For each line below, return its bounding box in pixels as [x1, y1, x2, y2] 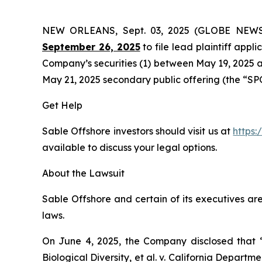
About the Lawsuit [42, 167, 125, 179]
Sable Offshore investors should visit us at [42, 125, 233, 137]
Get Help [42, 99, 82, 111]
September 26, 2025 [42, 40, 140, 53]
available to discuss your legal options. [42, 141, 217, 153]
